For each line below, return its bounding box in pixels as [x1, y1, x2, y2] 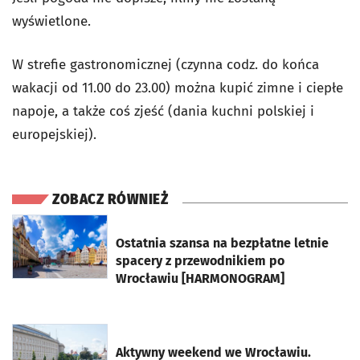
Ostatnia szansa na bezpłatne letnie [116, 235, 329, 251]
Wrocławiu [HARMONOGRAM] [116, 270, 284, 286]
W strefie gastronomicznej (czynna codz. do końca [12, 55, 319, 73]
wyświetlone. [12, 12, 99, 30]
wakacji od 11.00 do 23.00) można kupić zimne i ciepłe [12, 79, 343, 96]
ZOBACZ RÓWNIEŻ [52, 190, 168, 208]
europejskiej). [12, 125, 96, 143]
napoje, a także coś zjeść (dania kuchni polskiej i [12, 102, 314, 120]
